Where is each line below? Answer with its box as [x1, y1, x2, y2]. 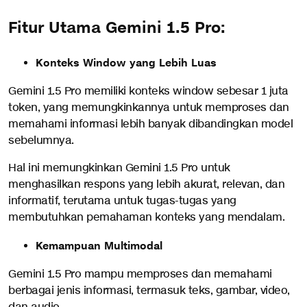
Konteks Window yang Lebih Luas [36, 56, 217, 71]
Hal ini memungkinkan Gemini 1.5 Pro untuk [8, 161, 230, 176]
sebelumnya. [8, 134, 74, 149]
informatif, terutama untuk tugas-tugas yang [8, 194, 236, 209]
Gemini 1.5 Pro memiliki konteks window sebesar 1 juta [8, 84, 288, 99]
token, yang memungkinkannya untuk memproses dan [8, 101, 289, 116]
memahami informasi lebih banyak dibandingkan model [8, 117, 293, 132]
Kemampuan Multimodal [36, 239, 162, 254]
